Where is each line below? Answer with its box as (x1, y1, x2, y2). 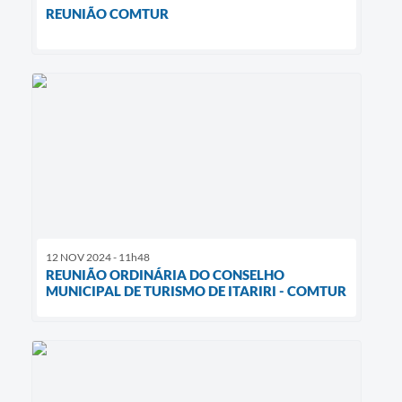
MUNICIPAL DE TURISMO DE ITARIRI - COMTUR (46, 283, 346, 300)
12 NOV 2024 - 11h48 (46, 250, 150, 265)
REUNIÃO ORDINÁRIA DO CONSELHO (46, 267, 284, 284)
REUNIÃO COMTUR (46, 5, 169, 22)
